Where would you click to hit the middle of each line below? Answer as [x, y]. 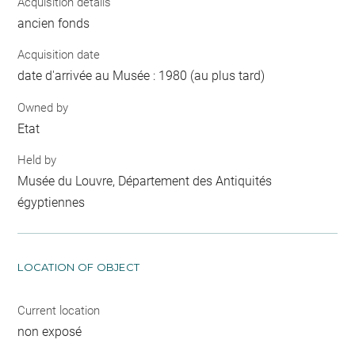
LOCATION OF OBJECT [79, 267]
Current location [59, 311]
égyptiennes [52, 203]
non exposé [50, 332]
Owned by [43, 107]
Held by [37, 160]
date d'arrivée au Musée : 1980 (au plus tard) [141, 76]
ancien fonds [54, 23]
